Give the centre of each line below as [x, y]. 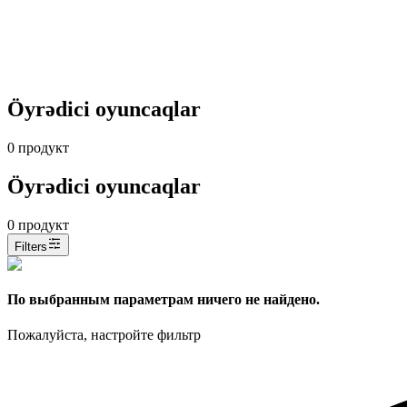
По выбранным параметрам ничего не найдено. [164, 299]
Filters [31, 246]
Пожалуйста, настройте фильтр [104, 335]
